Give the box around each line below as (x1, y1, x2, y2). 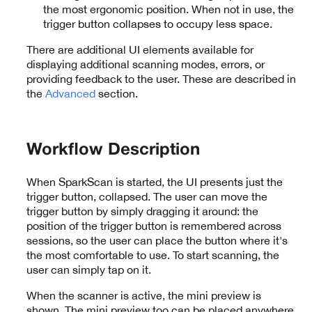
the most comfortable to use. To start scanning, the (26, 248, 279, 261)
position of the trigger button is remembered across (26, 219, 281, 232)
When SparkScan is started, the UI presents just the (26, 175, 283, 188)
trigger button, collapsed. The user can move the (26, 189, 267, 203)
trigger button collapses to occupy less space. (43, 17, 272, 30)
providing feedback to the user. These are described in (26, 72, 296, 85)
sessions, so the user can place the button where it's (26, 233, 288, 247)
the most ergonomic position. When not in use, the (43, 2, 294, 15)
